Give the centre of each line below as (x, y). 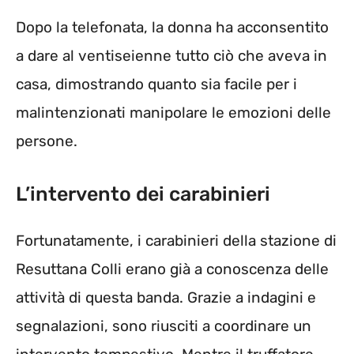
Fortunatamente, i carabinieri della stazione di (176, 241)
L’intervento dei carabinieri (143, 194)
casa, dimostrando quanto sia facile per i (156, 84)
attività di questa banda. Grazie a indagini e (166, 298)
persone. (47, 141)
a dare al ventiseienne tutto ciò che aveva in (171, 55)
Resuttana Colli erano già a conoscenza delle (172, 269)
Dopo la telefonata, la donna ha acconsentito (172, 27)
